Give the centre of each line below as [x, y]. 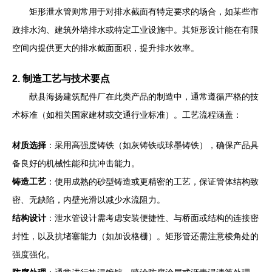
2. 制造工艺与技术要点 [61, 78]
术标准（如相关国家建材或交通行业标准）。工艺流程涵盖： [127, 115]
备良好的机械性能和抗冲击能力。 [76, 163]
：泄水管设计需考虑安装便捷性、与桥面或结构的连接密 [152, 218]
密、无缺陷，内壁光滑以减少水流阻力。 [89, 200]
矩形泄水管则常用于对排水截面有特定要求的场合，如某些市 [144, 12]
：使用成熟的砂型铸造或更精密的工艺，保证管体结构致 [152, 182]
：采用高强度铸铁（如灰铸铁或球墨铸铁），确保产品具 [152, 145]
